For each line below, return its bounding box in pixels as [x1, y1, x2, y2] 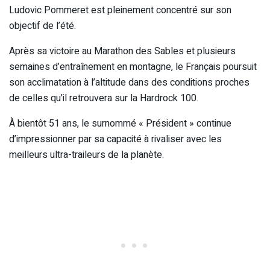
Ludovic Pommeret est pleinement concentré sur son [9, 3, 231, 18]
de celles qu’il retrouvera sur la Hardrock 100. [9, 91, 198, 106]
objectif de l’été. [9, 19, 76, 34]
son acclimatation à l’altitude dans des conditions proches [9, 75, 250, 90]
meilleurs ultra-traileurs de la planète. [9, 148, 164, 163]
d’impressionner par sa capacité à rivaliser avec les [9, 132, 222, 147]
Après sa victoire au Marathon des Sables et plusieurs [9, 44, 236, 59]
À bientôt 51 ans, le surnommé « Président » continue [9, 116, 231, 131]
